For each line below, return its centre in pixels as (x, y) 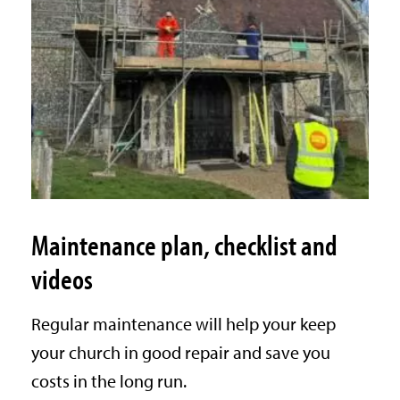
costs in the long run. (108, 381)
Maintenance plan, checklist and (184, 245)
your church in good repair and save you (180, 353)
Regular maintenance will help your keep (183, 324)
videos (62, 279)
